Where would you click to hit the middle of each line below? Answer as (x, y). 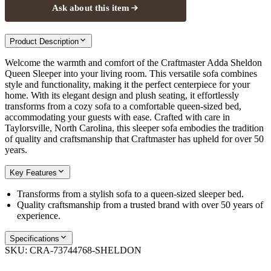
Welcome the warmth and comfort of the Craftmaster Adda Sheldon (133, 62)
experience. (39, 215)
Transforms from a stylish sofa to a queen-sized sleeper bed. (130, 194)
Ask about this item (91, 8)
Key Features (33, 172)
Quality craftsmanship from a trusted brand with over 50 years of (140, 204)
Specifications (34, 238)
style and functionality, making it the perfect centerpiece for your (127, 84)
